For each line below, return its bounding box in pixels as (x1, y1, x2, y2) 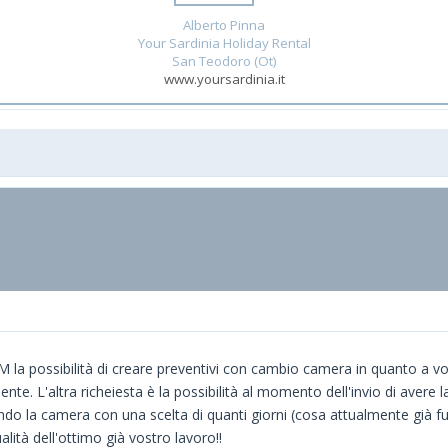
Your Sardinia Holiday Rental (137, 33, 311, 52)
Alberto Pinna (183, 15, 265, 34)
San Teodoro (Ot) (171, 51, 277, 70)
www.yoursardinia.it (163, 69, 285, 88)
